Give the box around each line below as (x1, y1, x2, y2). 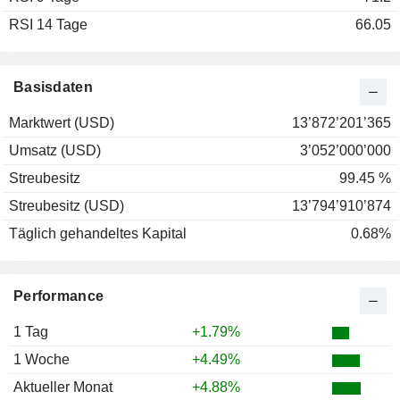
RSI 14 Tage (9, 17, 87, 33)
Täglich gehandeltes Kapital (9, 226, 187, 242)
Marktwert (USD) (9, 115, 114, 131)
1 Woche (13, 352, 70, 368)
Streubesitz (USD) (9, 198, 124, 214)
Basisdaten (13, 79, 93, 96)
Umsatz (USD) (9, 143, 101, 159)
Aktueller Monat (13, 379, 112, 396)
